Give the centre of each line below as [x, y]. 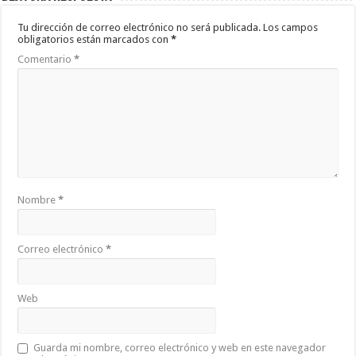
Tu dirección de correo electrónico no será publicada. [139, 27]
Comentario [46, 59]
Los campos [291, 27]
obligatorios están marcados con [95, 39]
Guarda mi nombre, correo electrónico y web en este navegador [180, 347]
